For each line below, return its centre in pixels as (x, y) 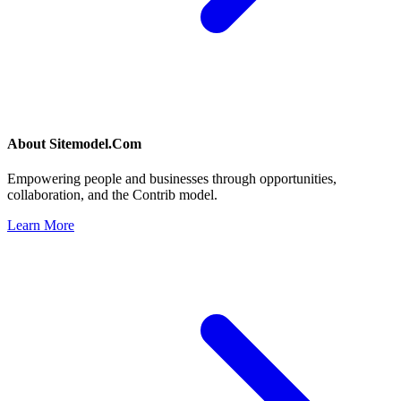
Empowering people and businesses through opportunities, (172, 179)
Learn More (41, 226)
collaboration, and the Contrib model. (112, 195)
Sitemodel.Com (95, 144)
